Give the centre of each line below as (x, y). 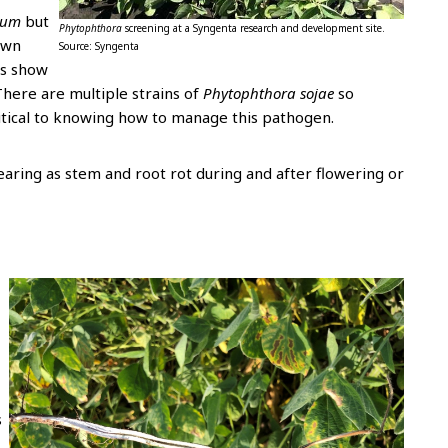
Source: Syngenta (99, 45)
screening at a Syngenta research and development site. (253, 27)
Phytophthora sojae (270, 93)
